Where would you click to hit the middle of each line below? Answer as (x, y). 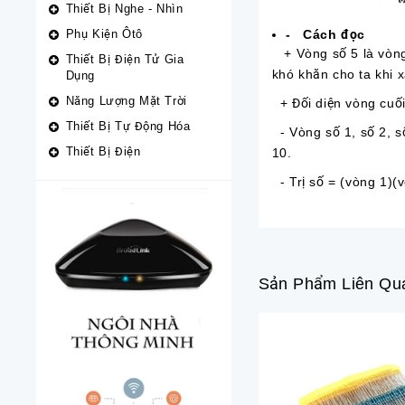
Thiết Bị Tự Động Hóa (128, 126)
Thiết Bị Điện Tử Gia (125, 59)
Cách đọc (334, 34)
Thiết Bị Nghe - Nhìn (124, 9)
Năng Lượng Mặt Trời (126, 101)
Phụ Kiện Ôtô (104, 34)
